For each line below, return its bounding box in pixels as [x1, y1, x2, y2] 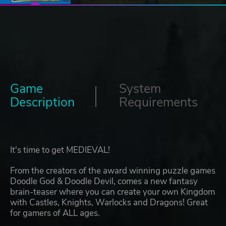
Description [10, 94, 75, 111]
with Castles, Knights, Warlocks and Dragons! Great [10, 197, 208, 209]
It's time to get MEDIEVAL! [10, 144, 110, 156]
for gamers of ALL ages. [10, 207, 100, 219]
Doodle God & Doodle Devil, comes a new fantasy [10, 176, 198, 188]
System [119, 80, 161, 98]
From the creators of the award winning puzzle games [10, 165, 215, 177]
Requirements [119, 94, 198, 111]
